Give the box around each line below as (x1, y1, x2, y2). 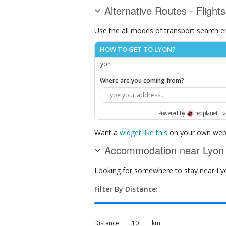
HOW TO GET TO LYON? (100, 45, 176, 54)
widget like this (120, 127, 167, 137)
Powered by (158, 109, 187, 117)
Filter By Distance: (94, 184, 158, 194)
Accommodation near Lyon (104, 142, 224, 157)
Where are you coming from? (100, 76, 184, 85)
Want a (94, 127, 120, 137)
